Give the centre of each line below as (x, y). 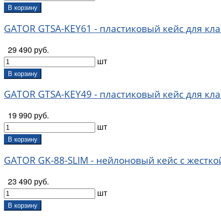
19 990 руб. (28, 115)
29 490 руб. (28, 49)
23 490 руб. (28, 181)
